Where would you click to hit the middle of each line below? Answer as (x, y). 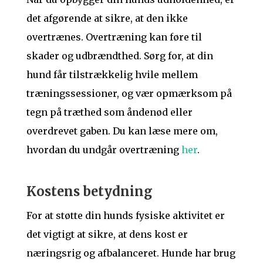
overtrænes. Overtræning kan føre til (114, 37)
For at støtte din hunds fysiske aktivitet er (125, 215)
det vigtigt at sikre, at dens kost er (107, 234)
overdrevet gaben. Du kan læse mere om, (122, 131)
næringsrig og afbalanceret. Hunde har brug (131, 253)
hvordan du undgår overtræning (104, 149)
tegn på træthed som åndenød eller (109, 112)
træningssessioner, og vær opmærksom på (129, 93)
